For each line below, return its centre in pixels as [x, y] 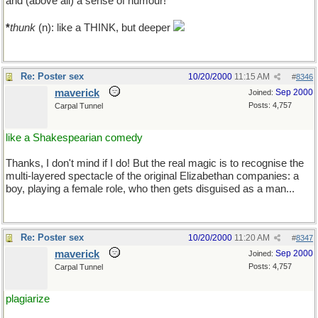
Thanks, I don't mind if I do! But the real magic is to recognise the [155, 163]
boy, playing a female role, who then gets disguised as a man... [150, 189]
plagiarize [28, 299]
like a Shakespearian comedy [74, 138]
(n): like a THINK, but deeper [104, 28]
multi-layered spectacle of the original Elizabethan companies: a [152, 176]
